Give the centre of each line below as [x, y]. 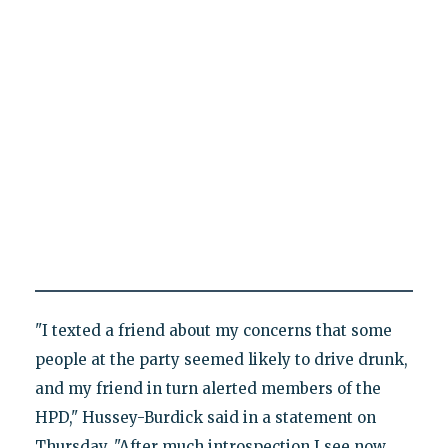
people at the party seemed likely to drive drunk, [221, 359]
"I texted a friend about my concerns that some [213, 330]
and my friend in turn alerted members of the [207, 388]
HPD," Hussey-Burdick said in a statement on [205, 417]
